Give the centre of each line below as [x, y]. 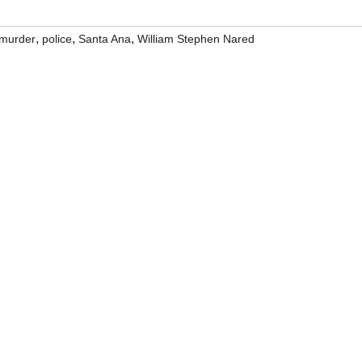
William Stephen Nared [196, 39]
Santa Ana [105, 39]
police [57, 39]
